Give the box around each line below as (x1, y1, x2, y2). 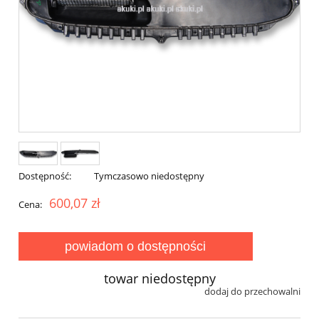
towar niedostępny (103, 270, 216, 288)
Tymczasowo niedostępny (93, 169, 204, 183)
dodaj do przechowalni (204, 285, 300, 298)
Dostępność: (19, 169, 71, 183)
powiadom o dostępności (65, 239, 206, 254)
